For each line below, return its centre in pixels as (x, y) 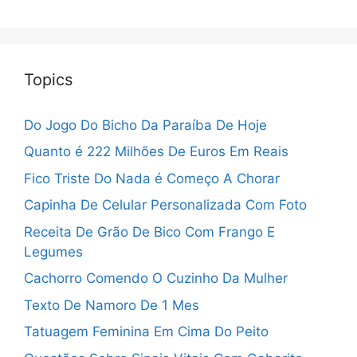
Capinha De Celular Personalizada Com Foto (165, 205)
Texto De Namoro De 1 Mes (112, 305)
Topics (48, 79)
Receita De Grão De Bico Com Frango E (149, 231)
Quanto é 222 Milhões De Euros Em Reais (156, 152)
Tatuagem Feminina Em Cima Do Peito (146, 332)
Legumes (53, 251)
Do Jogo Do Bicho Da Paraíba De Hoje (145, 125)
